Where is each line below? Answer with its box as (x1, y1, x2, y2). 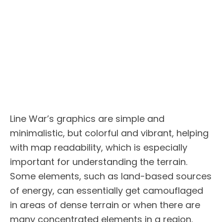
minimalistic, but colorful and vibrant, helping (10, 126, 209, 139)
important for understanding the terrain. (10, 155, 187, 168)
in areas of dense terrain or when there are (10, 198, 200, 211)
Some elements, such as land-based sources (10, 169, 212, 182)
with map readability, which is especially (10, 141, 187, 154)
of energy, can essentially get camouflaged (10, 184, 203, 197)
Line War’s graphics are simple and (10, 112, 165, 125)
